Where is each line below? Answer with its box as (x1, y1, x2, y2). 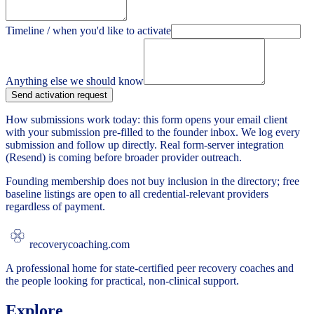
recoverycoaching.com (29, 238, 130, 250)
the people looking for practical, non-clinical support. (6, 274, 239, 287)
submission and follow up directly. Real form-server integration (6, 138, 284, 151)
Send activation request (11, 89, 107, 100)
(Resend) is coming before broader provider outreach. (6, 151, 242, 163)
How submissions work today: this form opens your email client (6, 113, 287, 125)
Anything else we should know (6, 74, 144, 87)
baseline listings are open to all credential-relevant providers (6, 187, 268, 200)
